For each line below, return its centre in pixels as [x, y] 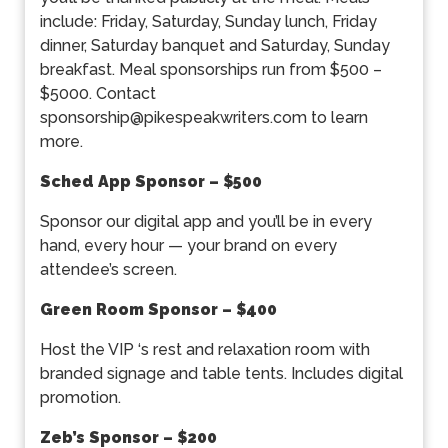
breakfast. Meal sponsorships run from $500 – [211, 70]
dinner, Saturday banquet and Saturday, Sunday [215, 46]
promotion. [80, 398]
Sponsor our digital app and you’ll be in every [206, 222]
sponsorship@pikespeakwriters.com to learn [204, 118]
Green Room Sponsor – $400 [158, 310]
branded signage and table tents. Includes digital [221, 374]
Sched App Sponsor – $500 [151, 182]
